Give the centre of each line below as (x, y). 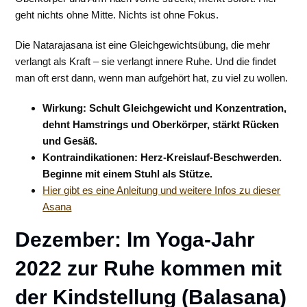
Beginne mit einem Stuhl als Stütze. (128, 174)
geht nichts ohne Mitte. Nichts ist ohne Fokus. (117, 15)
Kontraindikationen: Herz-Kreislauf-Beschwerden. (162, 157)
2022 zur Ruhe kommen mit (149, 268)
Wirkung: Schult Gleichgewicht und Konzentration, (165, 108)
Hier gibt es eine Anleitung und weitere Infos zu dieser (162, 190)
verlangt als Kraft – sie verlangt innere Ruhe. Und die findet (146, 61)
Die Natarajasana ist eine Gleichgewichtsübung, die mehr (143, 45)
